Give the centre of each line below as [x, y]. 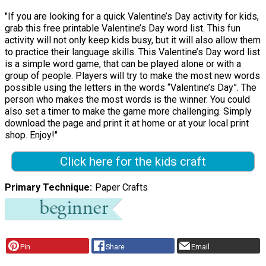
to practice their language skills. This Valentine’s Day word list [132, 52]
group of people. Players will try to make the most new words [132, 76]
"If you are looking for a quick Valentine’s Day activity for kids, [132, 17]
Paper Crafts [121, 188]
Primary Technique [47, 188]
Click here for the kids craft [133, 162]
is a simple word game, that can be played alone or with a [123, 64]
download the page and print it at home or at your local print [127, 123]
